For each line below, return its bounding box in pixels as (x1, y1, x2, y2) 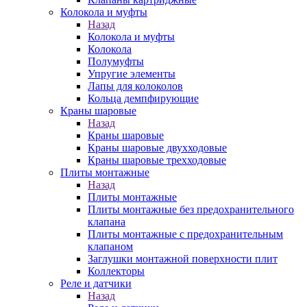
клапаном (88, 240, 133, 252)
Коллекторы (88, 265, 145, 277)
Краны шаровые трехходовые (88, 153, 226, 166)
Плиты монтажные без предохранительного (88, 203, 294, 215)
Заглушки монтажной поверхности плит (88, 252, 278, 265)
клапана (88, 215, 125, 228)
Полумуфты (88, 55, 144, 67)
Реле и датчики (60, 277, 132, 289)
